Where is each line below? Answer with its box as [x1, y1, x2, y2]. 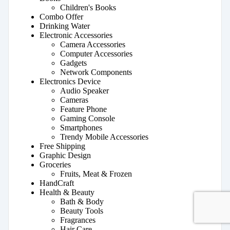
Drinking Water [40, 22, 90, 31]
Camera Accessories [60, 40, 125, 49]
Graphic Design [40, 151, 91, 160]
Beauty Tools [60, 206, 103, 216]
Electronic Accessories [40, 31, 112, 40]
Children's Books [60, 3, 116, 12]
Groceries [40, 160, 71, 169]
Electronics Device [40, 77, 101, 86]
